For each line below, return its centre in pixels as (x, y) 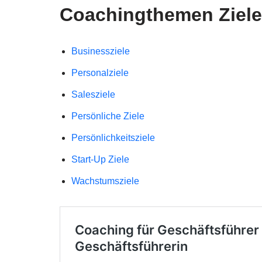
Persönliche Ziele (108, 116)
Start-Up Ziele (100, 159)
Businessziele (101, 51)
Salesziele (93, 94)
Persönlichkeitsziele (113, 138)
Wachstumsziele (105, 181)
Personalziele (100, 73)
